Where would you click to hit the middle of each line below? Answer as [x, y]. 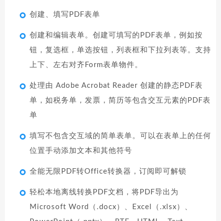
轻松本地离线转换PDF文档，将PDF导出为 [104, 192]
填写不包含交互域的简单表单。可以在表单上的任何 [120, 136]
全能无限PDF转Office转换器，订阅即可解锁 [108, 171]
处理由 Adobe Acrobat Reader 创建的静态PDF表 [116, 86]
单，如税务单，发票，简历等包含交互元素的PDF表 [120, 100]
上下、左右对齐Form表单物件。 [86, 65]
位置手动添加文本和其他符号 [81, 151]
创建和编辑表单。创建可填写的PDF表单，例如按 [116, 35]
